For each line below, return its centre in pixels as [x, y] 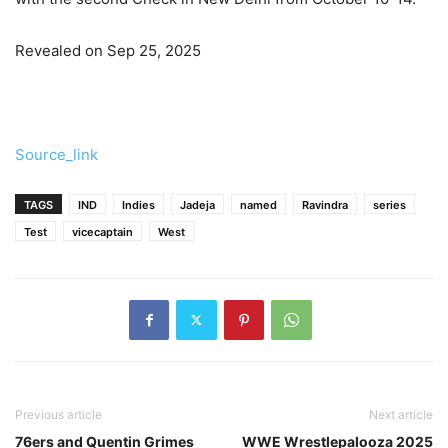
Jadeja [197, 204]
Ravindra [325, 204]
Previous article [58, 414]
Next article [401, 414]
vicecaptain [102, 231]
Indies [138, 204]
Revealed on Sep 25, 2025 [108, 50]
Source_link [56, 154]
